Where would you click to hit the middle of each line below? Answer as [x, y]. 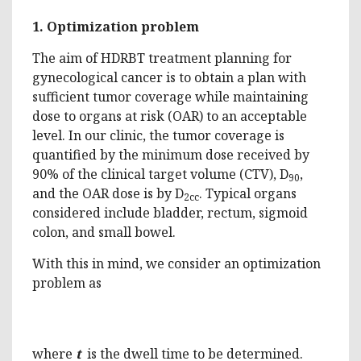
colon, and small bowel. [104, 232]
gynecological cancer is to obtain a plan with [169, 77]
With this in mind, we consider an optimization [176, 263]
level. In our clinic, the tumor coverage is [158, 135]
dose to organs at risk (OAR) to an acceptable [170, 116]
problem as [67, 282]
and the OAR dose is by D [108, 193]
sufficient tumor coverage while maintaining [170, 96]
